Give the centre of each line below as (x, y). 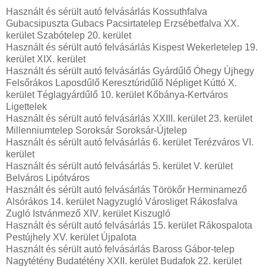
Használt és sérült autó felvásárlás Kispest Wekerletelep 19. (132, 47)
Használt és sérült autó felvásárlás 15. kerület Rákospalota (129, 225)
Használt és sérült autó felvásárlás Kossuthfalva (107, 11)
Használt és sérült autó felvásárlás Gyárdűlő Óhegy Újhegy (130, 71)
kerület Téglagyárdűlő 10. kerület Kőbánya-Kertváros (117, 94)
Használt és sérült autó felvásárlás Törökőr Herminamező (126, 189)
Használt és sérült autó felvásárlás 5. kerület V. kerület (119, 166)
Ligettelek (26, 106)
